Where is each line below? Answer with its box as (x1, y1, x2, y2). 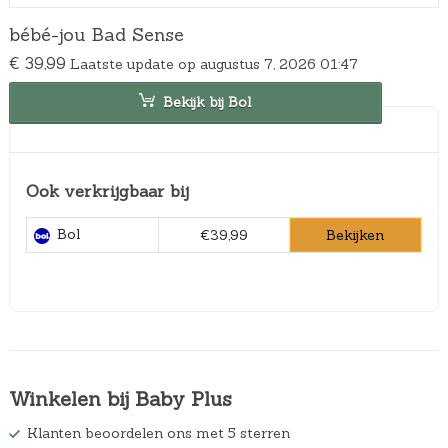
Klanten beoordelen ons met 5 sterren (26, 424, 290, 443)
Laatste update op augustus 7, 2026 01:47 (69, 55, 358, 73)
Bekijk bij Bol (163, 93, 252, 112)
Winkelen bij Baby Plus (8, 386, 232, 412)
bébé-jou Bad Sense (8, 23, 184, 46)
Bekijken (326, 225, 385, 244)
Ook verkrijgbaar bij (25, 180, 189, 201)
